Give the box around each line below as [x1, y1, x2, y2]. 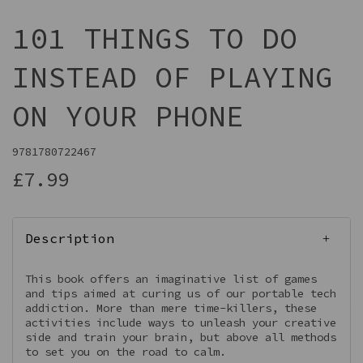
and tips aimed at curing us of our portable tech [25, 286, 336, 301]
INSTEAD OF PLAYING [12, 59, 333, 96]
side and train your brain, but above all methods [25, 330, 336, 344]
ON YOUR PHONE [12, 98, 244, 135]
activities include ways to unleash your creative [25, 315, 336, 330]
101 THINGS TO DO [12, 20, 297, 57]
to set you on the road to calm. [25, 344, 226, 359]
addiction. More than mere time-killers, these [25, 301, 317, 315]
